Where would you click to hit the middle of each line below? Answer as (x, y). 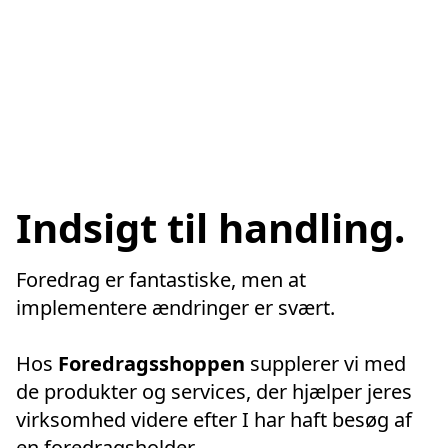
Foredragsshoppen (151, 364)
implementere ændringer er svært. (178, 308)
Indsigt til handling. (210, 227)
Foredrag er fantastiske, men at (161, 280)
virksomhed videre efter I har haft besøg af (214, 420)
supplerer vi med (325, 364)
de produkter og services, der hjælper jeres (214, 392)
